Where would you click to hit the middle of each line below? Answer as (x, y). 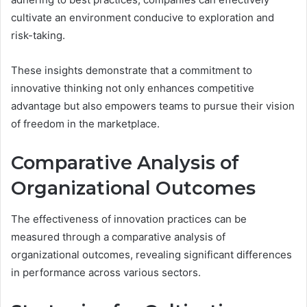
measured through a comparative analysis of (118, 236)
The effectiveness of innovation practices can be (129, 219)
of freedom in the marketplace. (85, 124)
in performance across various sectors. (106, 272)
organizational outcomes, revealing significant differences (151, 254)
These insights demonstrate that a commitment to (132, 71)
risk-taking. (38, 36)
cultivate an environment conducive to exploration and (143, 18)
